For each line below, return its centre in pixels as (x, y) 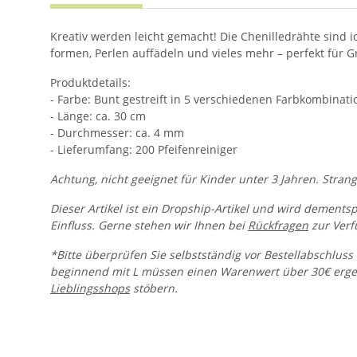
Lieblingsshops (90, 288)
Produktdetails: (90, 82)
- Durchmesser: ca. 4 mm (117, 133)
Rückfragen (278, 225)
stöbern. (154, 288)
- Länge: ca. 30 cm (98, 116)
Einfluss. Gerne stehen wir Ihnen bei (149, 225)
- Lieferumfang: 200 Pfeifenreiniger (144, 149)
